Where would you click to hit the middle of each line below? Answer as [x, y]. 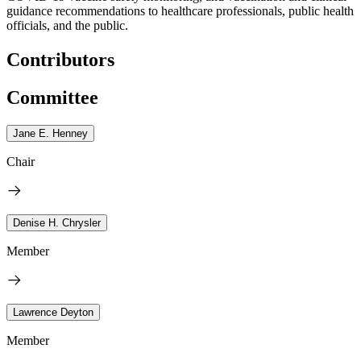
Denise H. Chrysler [57, 222]
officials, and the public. [67, 25]
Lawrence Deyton [53, 312]
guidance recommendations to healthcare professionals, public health [180, 10]
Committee [52, 97]
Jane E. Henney [50, 133]
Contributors [60, 59]
